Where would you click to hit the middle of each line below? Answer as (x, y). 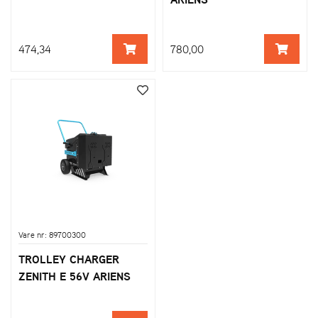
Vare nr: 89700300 (52, 235)
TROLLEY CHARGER (69, 259)
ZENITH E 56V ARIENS (75, 276)
